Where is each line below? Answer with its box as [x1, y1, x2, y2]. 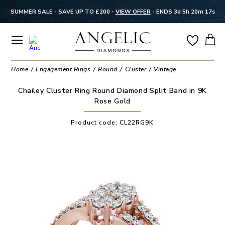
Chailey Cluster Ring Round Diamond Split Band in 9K [18, 85, 207, 95]
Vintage [154, 65, 176, 73]
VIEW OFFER [115, 8, 151, 16]
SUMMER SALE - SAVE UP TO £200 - [10, 8, 116, 16]
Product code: [71, 118, 120, 127]
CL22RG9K [120, 118, 154, 127]
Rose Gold [94, 96, 131, 106]
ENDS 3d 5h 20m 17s [156, 8, 215, 16]
